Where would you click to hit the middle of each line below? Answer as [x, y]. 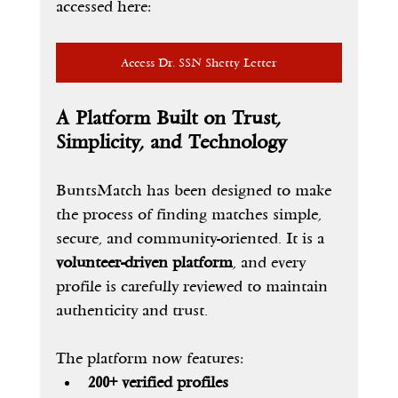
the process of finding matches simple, [191, 215]
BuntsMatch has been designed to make [195, 191]
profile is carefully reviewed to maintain [194, 287]
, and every [271, 263]
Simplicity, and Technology [171, 143]
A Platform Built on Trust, [171, 119]
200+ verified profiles [158, 383]
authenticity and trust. [131, 311]
